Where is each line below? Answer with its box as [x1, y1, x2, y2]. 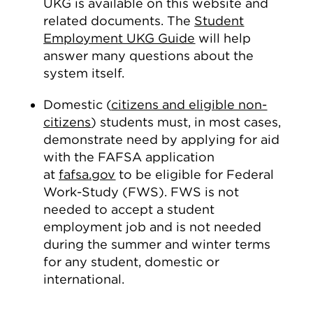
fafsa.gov [59, 167, 116, 182]
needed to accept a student [43, 202, 215, 217]
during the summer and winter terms [43, 237, 271, 252]
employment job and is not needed [43, 219, 262, 234]
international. [43, 272, 125, 286]
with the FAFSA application [43, 150, 215, 164]
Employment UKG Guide [43, 31, 196, 45]
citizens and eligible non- [111, 97, 268, 112]
